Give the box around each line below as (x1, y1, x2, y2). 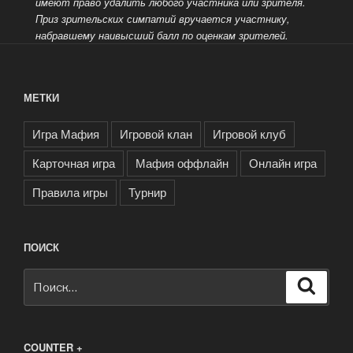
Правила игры (32, 184, 108, 201)
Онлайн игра (249, 154, 317, 172)
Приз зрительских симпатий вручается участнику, (35, 10, 290, 26)
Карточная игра (32, 154, 115, 172)
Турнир (128, 184, 166, 201)
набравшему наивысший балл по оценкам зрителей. (35, 27, 288, 43)
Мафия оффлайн (136, 154, 229, 172)
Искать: (24, 269, 68, 287)
